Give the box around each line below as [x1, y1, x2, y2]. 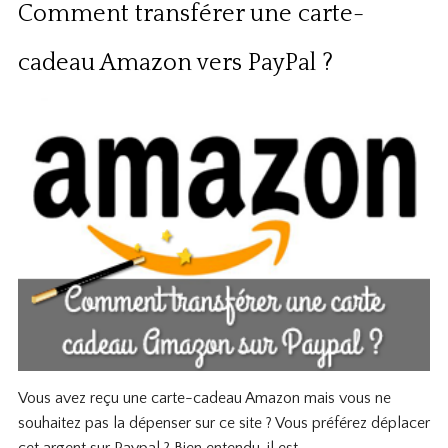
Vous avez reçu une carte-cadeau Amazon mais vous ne [17, 389, 391, 408]
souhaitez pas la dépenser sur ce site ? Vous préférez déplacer [17, 414, 430, 433]
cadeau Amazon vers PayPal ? [17, 50, 333, 77]
